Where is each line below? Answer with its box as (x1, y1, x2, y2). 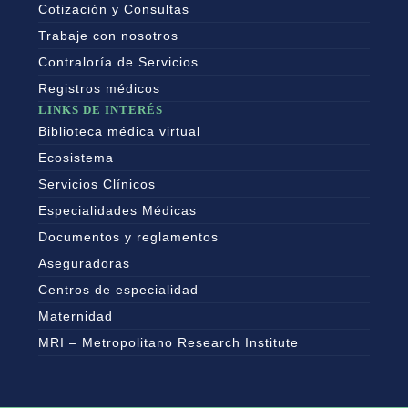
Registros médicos (38, 81, 160, 97)
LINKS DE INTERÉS (38, 103, 163, 117)
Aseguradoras (38, 256, 130, 271)
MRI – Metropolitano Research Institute (38, 335, 299, 351)
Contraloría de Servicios (38, 55, 199, 70)
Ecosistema (38, 150, 114, 166)
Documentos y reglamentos (38, 229, 219, 245)
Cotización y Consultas (38, 2, 189, 17)
